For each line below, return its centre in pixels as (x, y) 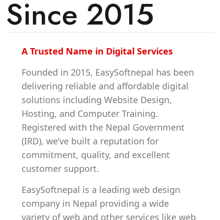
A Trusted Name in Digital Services (97, 51)
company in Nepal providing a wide (95, 203)
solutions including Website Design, (97, 100)
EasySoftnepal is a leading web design (101, 190)
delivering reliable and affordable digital (105, 86)
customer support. (60, 168)
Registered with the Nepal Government (103, 127)
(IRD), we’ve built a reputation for (90, 141)
